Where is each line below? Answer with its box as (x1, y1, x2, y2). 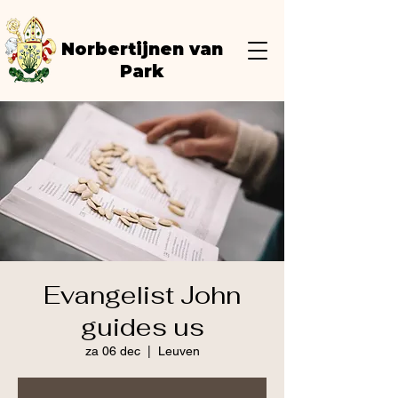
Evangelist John (44, 279, 241, 311)
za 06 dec (84, 344, 140, 358)
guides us (80, 311, 204, 343)
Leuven (157, 344, 200, 358)
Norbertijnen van (60, 39, 223, 60)
